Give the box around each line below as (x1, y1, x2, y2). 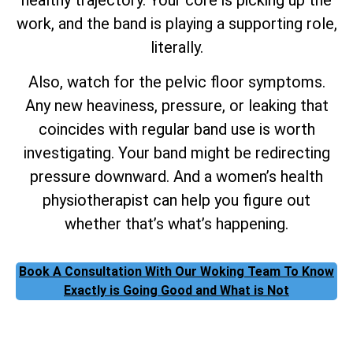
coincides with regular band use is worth (38, 119, 315, 139)
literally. (150, 37, 203, 57)
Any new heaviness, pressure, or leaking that (24, 95, 329, 115)
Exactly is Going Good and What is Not (64, 283, 289, 299)
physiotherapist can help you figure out (43, 190, 310, 210)
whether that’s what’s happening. (65, 214, 288, 233)
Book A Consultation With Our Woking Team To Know (19, 264, 334, 280)
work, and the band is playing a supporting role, (16, 13, 337, 33)
